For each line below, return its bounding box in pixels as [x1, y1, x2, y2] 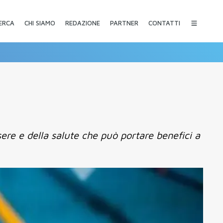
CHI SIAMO [24, 19, 55, 27]
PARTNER [110, 19, 138, 27]
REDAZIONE [65, 19, 100, 27]
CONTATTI [148, 19, 180, 27]
